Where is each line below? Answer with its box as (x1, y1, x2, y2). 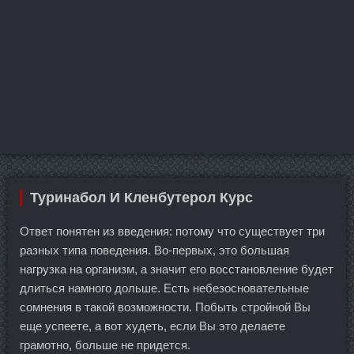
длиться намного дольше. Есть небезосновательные (20, 281, 309, 296)
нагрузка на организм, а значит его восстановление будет (20, 262, 333, 277)
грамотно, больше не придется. (20, 338, 190, 352)
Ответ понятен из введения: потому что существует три (20, 224, 325, 239)
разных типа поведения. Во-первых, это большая (20, 243, 289, 258)
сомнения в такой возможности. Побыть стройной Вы (20, 300, 311, 314)
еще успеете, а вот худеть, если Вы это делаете (20, 319, 285, 333)
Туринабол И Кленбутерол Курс (30, 190, 253, 206)
